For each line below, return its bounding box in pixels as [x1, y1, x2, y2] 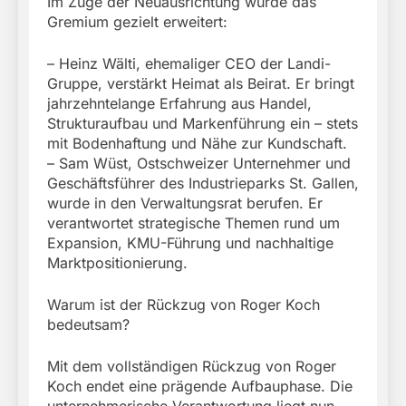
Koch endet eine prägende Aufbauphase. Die [47, 377, 353, 396]
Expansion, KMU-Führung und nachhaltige [47, 234, 333, 253]
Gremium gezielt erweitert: [47, 13, 227, 32]
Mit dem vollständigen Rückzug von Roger [47, 357, 336, 376]
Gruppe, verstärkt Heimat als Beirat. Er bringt [47, 74, 354, 93]
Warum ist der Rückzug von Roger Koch [47, 295, 320, 314]
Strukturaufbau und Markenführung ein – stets [47, 114, 358, 133]
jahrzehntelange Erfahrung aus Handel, [47, 94, 312, 113]
